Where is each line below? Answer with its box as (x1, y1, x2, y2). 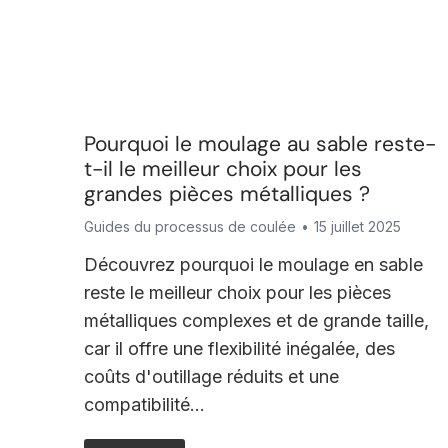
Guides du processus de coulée (83, 218, 296, 235)
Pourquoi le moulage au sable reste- (83, 130, 436, 158)
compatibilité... (83, 394, 205, 415)
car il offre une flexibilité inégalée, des (83, 338, 395, 359)
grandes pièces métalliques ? (83, 180, 370, 208)
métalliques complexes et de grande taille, (83, 310, 429, 331)
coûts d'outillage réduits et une (83, 366, 339, 387)
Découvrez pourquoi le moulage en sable (83, 254, 423, 275)
